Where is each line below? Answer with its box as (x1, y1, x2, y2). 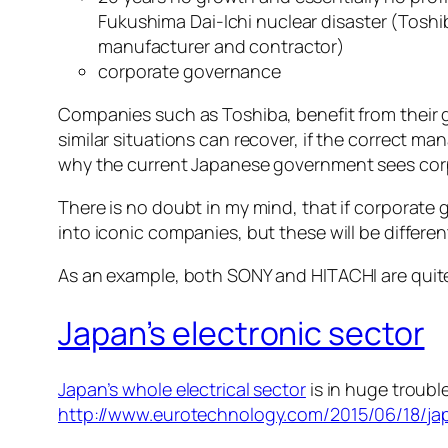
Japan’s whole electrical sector (58, 377, 306, 402)
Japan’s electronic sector (58, 310, 425, 355)
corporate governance (98, 59, 281, 84)
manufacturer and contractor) (98, 34, 346, 59)
